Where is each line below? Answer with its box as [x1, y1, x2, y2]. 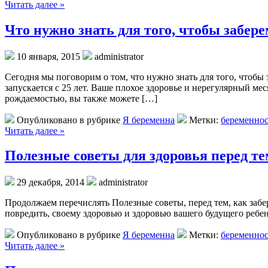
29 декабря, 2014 [14, 177, 87, 188]
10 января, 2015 [14, 51, 83, 62]
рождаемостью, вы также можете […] [5, 93, 157, 103]
